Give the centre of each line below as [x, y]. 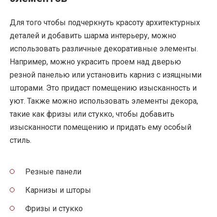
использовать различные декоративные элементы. [104, 48]
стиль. [21, 140]
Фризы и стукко [54, 209]
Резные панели [53, 171]
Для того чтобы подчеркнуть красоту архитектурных [105, 22]
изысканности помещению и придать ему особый [101, 127]
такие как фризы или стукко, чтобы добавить [92, 114]
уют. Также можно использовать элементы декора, [104, 101]
